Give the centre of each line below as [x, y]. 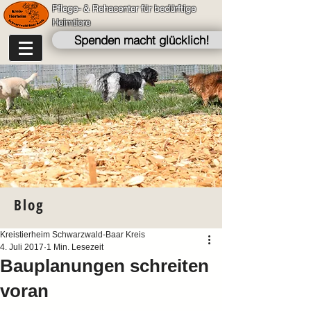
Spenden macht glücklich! [142, 40]
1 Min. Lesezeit [75, 247]
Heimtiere [71, 22]
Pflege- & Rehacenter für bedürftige [124, 8]
